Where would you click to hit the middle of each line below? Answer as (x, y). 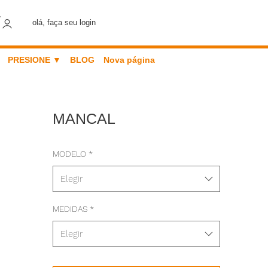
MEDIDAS (70, 209)
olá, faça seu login (64, 22)
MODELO (69, 154)
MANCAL (84, 118)
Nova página (129, 60)
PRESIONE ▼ (34, 60)
